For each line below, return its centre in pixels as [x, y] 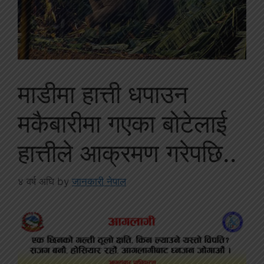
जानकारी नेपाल [99, 182]
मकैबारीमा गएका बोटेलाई [122, 123]
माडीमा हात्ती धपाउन [103, 94]
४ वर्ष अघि [36, 182]
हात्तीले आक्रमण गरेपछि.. [127, 153]
